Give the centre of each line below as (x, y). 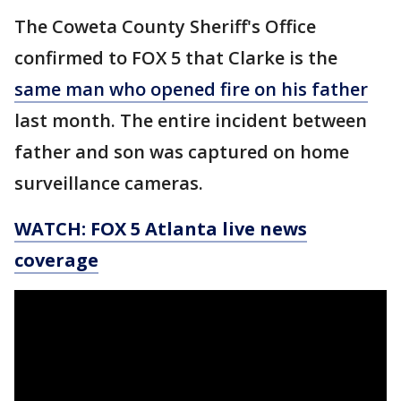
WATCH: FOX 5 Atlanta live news (161, 229)
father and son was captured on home (182, 152)
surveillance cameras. (109, 183)
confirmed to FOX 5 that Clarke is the (176, 58)
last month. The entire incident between (191, 120)
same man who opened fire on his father (191, 89)
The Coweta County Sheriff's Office (165, 26)
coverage (56, 260)
